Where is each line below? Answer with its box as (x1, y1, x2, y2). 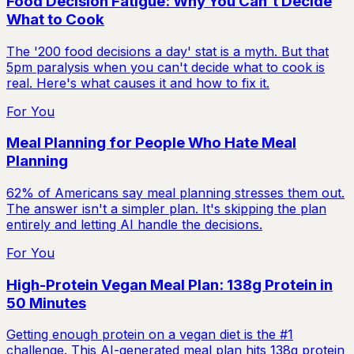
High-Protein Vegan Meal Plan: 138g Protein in (6, 275, 333, 294)
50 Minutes (6, 293, 86, 312)
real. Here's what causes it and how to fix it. (6, 74, 269, 91)
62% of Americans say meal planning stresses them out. (6, 184, 345, 201)
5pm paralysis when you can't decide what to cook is (6, 58, 325, 75)
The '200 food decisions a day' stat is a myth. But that (6, 43, 329, 59)
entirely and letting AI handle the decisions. (6, 216, 262, 232)
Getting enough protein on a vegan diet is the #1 (6, 326, 293, 343)
